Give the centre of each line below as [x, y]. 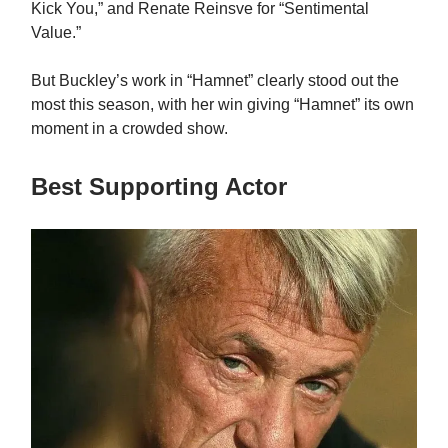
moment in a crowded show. [129, 129]
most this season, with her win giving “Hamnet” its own [222, 105]
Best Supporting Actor [159, 187]
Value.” [56, 33]
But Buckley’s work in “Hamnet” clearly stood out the [215, 81]
